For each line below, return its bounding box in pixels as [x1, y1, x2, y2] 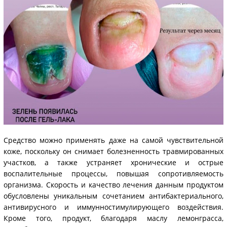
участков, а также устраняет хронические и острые [4, 158, 223, 168]
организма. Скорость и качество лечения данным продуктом [4, 180, 223, 190]
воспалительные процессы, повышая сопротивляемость [4, 169, 223, 179]
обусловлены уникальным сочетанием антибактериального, [4, 191, 223, 201]
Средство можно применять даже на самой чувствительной [4, 135, 223, 145]
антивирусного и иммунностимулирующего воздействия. [4, 202, 223, 212]
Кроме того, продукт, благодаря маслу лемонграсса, [4, 213, 223, 223]
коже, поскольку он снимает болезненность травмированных [4, 146, 223, 157]
